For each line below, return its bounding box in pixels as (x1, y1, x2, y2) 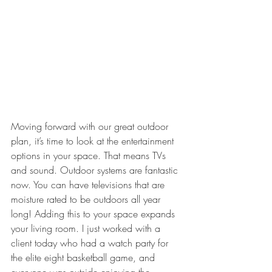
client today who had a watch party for (11, 236, 171, 250)
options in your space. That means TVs (11, 148, 169, 162)
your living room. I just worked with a (11, 221, 163, 235)
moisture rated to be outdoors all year (11, 192, 163, 206)
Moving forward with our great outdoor (11, 119, 171, 133)
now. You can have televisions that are (11, 177, 168, 191)
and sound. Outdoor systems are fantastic (11, 163, 181, 177)
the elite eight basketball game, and (11, 250, 158, 264)
